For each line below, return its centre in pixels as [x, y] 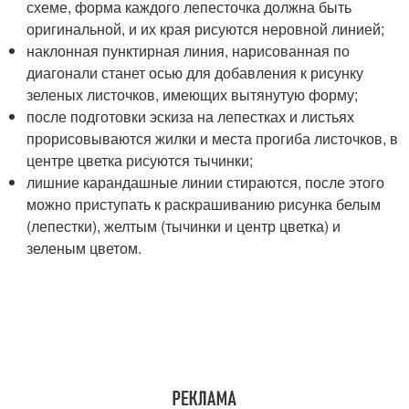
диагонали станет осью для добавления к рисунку [195, 72]
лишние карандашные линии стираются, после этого [206, 182]
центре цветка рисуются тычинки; [140, 160]
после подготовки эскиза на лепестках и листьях [191, 116]
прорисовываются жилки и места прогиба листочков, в [213, 138]
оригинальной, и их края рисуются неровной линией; [206, 28]
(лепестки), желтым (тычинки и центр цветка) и [184, 225]
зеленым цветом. [84, 247]
